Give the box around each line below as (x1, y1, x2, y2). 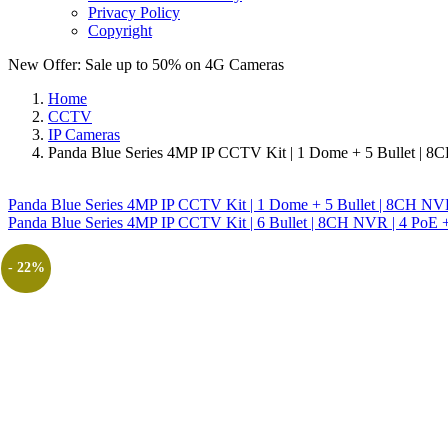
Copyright (88, 22, 152, 40)
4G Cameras (205, 56, 284, 74)
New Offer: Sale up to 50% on (8, 56, 205, 74)
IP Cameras (48, 126, 120, 144)
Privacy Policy (88, 4, 180, 22)
